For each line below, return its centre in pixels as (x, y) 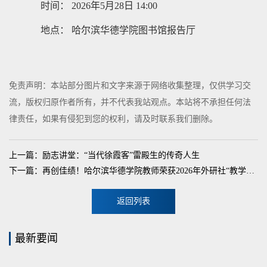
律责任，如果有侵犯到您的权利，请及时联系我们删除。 (113, 119)
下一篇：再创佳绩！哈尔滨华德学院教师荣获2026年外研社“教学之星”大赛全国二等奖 (250, 170)
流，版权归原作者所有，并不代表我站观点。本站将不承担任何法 (130, 102)
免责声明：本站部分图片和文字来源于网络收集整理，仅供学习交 (130, 85)
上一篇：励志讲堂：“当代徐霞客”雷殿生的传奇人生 (104, 155)
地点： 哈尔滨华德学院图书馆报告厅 (118, 30)
